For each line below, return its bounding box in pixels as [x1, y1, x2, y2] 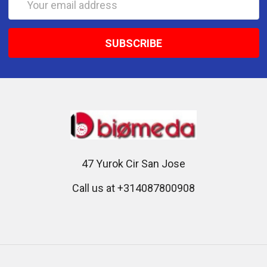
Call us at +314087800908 [72, 182, 195, 195]
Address [8, 8, 48, 21]
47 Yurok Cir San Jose [82, 157, 185, 170]
